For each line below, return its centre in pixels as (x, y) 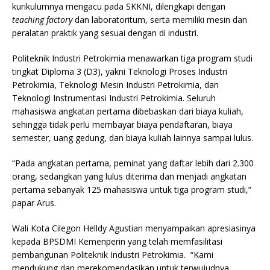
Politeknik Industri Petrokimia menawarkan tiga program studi (132, 58)
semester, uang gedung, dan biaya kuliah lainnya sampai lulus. (133, 137)
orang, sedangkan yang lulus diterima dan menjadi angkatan (129, 176)
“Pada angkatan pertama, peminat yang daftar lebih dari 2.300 (133, 163)
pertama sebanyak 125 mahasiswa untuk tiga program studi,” (132, 189)
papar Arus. (34, 202)
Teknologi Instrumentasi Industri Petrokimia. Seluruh (114, 98)
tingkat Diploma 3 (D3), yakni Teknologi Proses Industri (120, 71)
